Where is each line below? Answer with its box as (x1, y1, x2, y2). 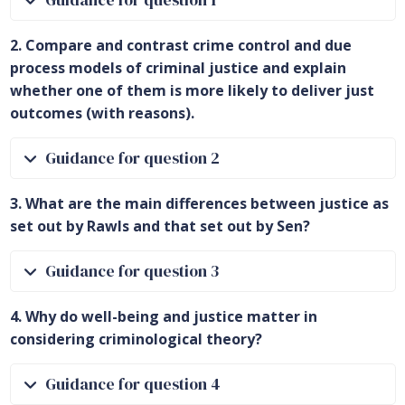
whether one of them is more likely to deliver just (9, 80, 374, 101)
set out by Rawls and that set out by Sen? (9, 216, 310, 237)
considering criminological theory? (9, 329, 262, 350)
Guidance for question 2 (44, 147, 220, 170)
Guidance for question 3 (44, 260, 219, 283)
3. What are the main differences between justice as (9, 193, 389, 214)
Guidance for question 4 (44, 373, 221, 396)
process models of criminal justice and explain (9, 58, 346, 79)
